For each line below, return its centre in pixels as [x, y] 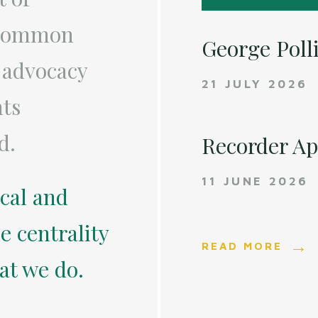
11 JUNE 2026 [255, 181]
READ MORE [242, 246]
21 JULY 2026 [255, 84]
